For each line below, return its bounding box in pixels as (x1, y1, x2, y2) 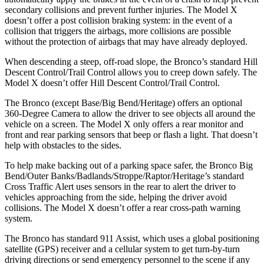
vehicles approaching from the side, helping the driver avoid (5, 192, 227, 202)
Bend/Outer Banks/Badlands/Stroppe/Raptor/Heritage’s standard (5, 170, 244, 181)
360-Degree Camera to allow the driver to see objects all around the (5, 108, 255, 118)
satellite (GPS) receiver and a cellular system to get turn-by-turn (5, 243, 240, 254)
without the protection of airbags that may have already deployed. (5, 36, 247, 47)
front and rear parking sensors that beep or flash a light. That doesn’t (5, 129, 258, 140)
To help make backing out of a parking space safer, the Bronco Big (5, 160, 253, 170)
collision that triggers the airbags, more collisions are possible (5, 25, 231, 36)
